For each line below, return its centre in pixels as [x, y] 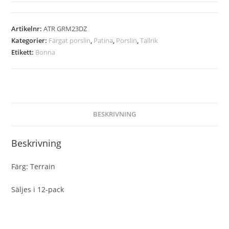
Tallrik [149, 40]
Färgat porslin [70, 40]
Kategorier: [30, 40]
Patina [104, 40]
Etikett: [24, 52]
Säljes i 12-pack [38, 189]
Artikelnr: [28, 28]
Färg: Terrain [33, 166]
